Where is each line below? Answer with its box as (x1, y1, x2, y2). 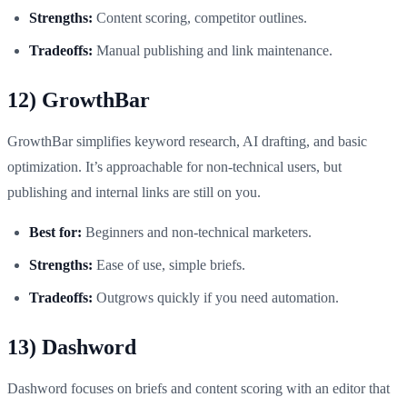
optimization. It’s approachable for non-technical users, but (7, 158, 342, 174)
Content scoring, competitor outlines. (93, 9, 307, 25)
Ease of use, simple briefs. (93, 256, 245, 273)
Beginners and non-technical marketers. (82, 223, 312, 240)
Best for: (29, 223, 82, 240)
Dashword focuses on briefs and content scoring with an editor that (7, 380, 390, 396)
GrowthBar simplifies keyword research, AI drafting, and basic (7, 133, 367, 149)
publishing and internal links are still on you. (7, 184, 261, 200)
